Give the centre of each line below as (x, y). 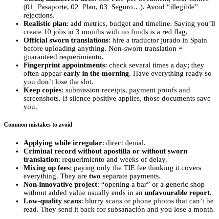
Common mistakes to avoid (38, 125)
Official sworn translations (66, 40)
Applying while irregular (63, 143)
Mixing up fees (47, 168)
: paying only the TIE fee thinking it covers (136, 168)
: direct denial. (124, 143)
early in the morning (96, 74)
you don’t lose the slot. (58, 82)
